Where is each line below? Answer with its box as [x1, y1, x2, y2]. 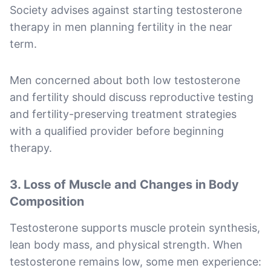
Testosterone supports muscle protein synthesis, [10, 221, 260, 234]
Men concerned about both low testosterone [10, 73, 240, 87]
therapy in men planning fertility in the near [10, 20, 232, 33]
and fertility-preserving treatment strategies [10, 107, 237, 120]
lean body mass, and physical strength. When [10, 238, 243, 251]
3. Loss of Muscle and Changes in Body [10, 177, 239, 192]
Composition [10, 194, 84, 209]
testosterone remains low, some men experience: [10, 255, 261, 268]
